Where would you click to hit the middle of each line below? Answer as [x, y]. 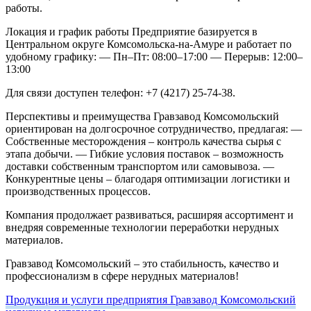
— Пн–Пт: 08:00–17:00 [152, 57]
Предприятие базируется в [193, 32]
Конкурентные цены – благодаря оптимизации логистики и [148, 179]
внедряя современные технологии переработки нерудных [142, 228]
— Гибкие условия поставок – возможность [178, 154]
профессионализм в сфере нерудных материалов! [122, 276]
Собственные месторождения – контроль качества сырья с [143, 142]
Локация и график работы [67, 32]
